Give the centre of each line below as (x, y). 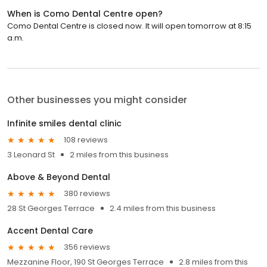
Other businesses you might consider (97, 100)
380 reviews (87, 194)
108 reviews (86, 140)
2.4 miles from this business (163, 208)
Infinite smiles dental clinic (64, 123)
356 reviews (87, 247)
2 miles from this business (119, 154)
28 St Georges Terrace (51, 208)
